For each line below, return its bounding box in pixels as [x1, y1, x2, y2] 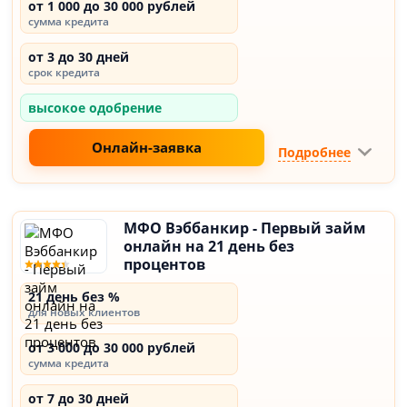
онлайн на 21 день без [124, 236, 295, 256]
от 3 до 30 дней [28, 48, 130, 65]
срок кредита [28, 65, 101, 80]
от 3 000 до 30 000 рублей [28, 339, 196, 356]
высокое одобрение [28, 99, 163, 116]
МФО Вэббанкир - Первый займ [124, 218, 367, 238]
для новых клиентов [28, 304, 141, 320]
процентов [124, 254, 206, 274]
